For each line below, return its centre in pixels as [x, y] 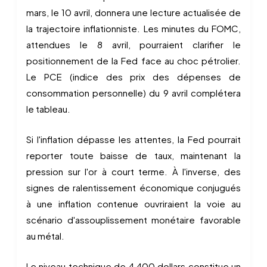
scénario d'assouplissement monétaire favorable [133, 220]
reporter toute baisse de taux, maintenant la [133, 155]
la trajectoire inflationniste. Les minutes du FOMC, [133, 28]
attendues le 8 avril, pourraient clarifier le [133, 44]
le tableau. [48, 109]
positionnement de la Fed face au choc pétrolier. [133, 60]
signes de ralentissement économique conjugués [133, 187]
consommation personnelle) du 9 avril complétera [133, 93]
